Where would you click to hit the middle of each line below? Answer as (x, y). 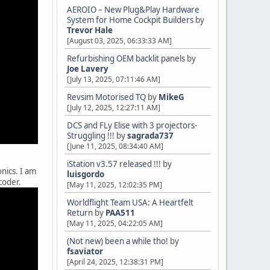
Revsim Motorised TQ (106, 97)
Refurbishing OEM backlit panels (126, 58)
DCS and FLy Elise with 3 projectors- (132, 125)
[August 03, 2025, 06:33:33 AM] (119, 41)
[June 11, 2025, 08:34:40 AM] (115, 146)
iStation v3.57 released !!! (114, 164)
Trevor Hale (90, 30)
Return (80, 213)
